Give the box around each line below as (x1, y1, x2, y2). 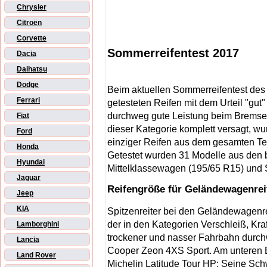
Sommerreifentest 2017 (107, 46, 239, 60)
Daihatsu (17, 65, 47, 74)
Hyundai (17, 158, 45, 167)
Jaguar (17, 173, 41, 182)
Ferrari (17, 96, 40, 105)
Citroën (17, 18, 42, 27)
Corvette (17, 34, 46, 43)
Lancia (17, 235, 39, 244)
